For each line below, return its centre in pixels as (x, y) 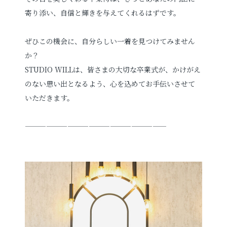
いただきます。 (50, 98)
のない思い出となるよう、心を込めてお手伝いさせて (110, 84)
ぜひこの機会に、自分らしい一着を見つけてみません (110, 41)
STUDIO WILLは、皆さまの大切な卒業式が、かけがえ (113, 70)
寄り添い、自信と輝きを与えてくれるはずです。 (103, 13)
